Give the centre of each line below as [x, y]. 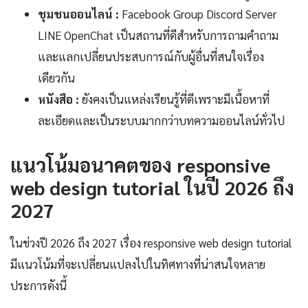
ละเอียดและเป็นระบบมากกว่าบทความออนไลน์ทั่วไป [161, 121]
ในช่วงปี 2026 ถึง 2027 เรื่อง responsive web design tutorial [151, 243]
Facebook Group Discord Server [198, 14]
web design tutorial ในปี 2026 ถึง [152, 187]
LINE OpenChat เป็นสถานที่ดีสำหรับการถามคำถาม [158, 35]
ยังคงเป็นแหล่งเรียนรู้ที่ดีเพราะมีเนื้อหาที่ [174, 99]
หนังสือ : [58, 99]
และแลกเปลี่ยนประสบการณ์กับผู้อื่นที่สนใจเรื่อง [151, 57]
